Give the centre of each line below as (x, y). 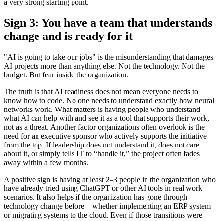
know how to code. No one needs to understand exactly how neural (109, 101)
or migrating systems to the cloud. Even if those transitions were (103, 215)
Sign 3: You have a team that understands (108, 23)
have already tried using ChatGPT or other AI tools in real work (103, 188)
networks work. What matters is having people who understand (102, 110)
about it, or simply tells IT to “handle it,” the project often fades (102, 154)
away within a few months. (46, 163)
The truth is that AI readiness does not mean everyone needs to (101, 92)
